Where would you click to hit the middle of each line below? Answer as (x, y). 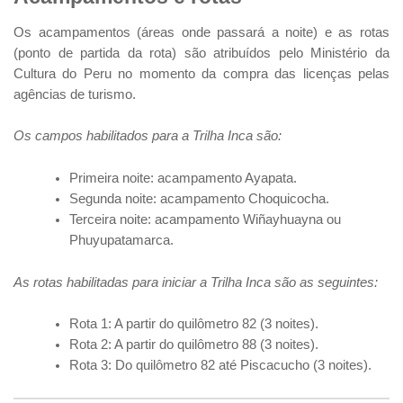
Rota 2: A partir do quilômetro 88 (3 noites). (194, 345)
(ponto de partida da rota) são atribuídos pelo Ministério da (201, 53)
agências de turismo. (75, 94)
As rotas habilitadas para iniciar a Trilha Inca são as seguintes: (196, 282)
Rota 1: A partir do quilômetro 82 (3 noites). (194, 324)
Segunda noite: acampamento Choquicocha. (200, 199)
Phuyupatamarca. (122, 241)
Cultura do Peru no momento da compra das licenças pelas (201, 73)
